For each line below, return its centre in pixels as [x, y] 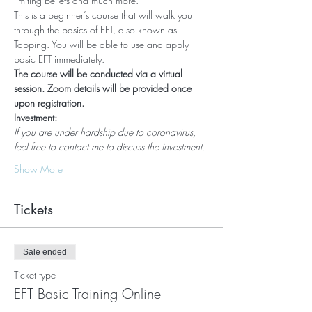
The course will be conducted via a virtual [100, 73]
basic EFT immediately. [59, 59]
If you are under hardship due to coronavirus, [106, 132]
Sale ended [45, 252]
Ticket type [35, 275]
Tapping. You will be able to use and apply [103, 44]
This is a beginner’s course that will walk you [104, 15]
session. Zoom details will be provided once [104, 88]
